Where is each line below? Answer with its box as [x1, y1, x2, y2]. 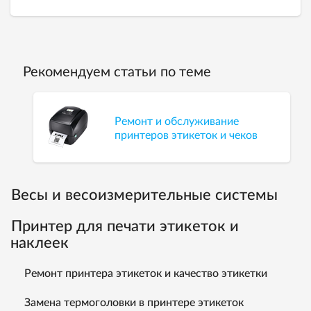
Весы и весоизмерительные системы [11, 187, 278, 203]
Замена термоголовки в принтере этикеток [24, 296, 244, 308]
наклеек [10, 235, 69, 251]
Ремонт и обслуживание [115, 116, 239, 128]
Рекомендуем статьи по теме [23, 65, 211, 79]
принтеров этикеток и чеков [115, 130, 258, 142]
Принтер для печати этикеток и [11, 218, 239, 234]
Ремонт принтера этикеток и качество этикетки [24, 267, 267, 279]
